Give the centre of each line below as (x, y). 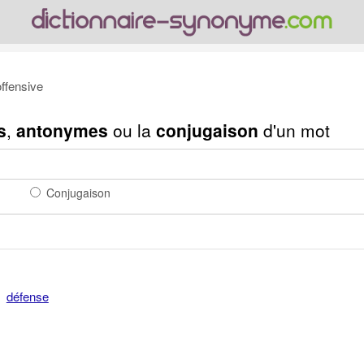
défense (27, 296)
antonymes (62, 130)
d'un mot (294, 130)
